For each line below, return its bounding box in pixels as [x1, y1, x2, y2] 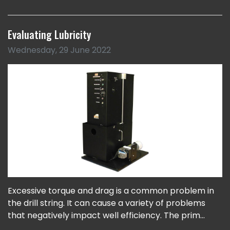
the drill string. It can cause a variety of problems [8, 197, 205, 209]
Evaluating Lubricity [8, 27, 91, 43]
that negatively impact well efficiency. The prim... [8, 209, 205, 221]
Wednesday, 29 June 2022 [8, 44, 111, 56]
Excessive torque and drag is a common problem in [8, 184, 214, 197]
